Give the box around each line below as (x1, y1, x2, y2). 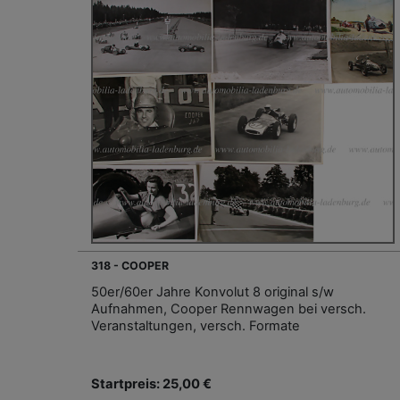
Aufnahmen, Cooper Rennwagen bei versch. (91, 300, 366, 317)
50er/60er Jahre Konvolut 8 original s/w (91, 283, 334, 300)
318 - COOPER (91, 258, 169, 272)
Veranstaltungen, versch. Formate (91, 317, 300, 334)
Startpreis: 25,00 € (91, 375, 212, 392)
